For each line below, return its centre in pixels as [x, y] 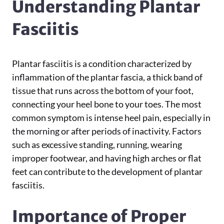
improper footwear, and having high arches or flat [107, 158]
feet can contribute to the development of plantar [107, 171]
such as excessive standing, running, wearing [97, 144]
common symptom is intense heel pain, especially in [111, 117]
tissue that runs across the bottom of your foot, [103, 90]
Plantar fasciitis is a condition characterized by [102, 63]
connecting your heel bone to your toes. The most [107, 104]
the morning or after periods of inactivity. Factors [107, 131]
